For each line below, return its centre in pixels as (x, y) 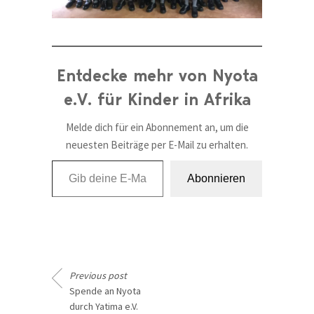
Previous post (98, 276)
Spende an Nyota (105, 291)
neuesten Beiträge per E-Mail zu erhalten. (157, 145)
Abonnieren (216, 179)
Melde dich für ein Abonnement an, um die (157, 128)
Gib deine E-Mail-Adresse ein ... (62, 160)
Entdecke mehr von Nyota (157, 76)
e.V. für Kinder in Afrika (157, 100)
